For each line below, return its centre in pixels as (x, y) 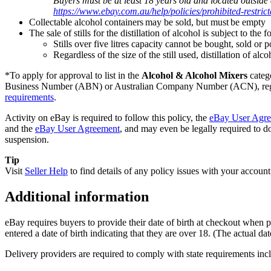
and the (20, 129)
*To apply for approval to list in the (73, 76)
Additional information (77, 197)
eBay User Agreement (77, 129)
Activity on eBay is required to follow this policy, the (107, 118)
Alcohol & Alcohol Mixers (194, 76)
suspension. (27, 140)
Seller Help (46, 171)
